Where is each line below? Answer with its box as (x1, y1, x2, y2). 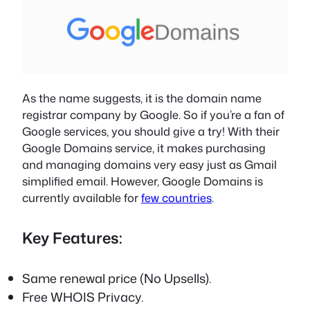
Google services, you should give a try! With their (22, 122, 280, 139)
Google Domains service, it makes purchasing (22, 139, 266, 156)
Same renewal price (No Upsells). (22, 269, 211, 288)
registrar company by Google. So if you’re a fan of (22, 106, 284, 122)
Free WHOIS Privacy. (22, 288, 143, 307)
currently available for (22, 189, 141, 206)
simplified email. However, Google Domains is (22, 172, 263, 189)
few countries (141, 189, 212, 206)
